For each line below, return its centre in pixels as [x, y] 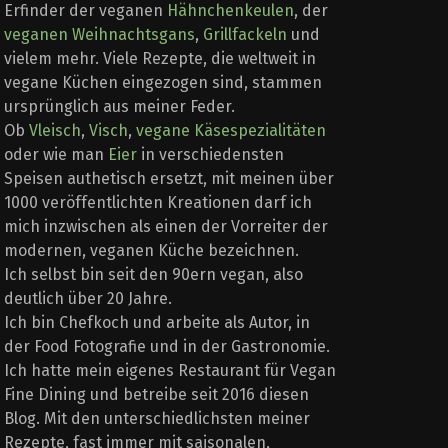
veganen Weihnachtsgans [99, 35]
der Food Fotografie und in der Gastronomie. [167, 347]
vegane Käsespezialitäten [231, 131]
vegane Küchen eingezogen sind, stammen [163, 83]
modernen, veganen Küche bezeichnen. [151, 251]
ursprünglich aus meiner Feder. [119, 107]
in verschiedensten [210, 155]
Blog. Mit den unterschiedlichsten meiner [157, 419]
